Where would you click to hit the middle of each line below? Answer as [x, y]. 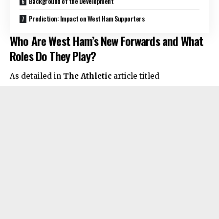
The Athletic [87, 76]
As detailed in [36, 76]
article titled [135, 76]
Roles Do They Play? [53, 55]
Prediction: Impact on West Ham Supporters [87, 18]
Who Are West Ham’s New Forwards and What [107, 40]
